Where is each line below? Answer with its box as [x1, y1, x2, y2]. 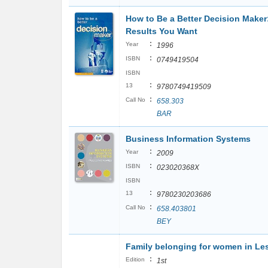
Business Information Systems [126, 134, 251, 144]
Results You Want [126, 26, 197, 36]
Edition [126, 256, 145, 263]
